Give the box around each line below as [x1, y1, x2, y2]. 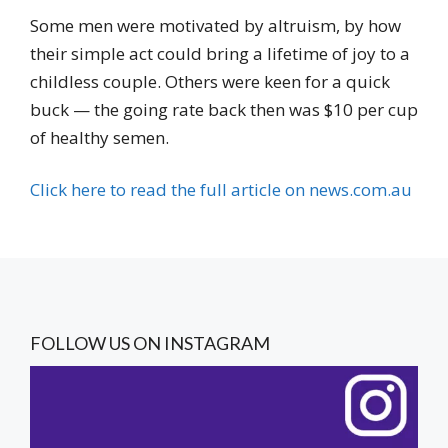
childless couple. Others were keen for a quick [30, 70, 390, 93]
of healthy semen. [30, 126, 169, 149]
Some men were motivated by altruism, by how [30, 14, 401, 37]
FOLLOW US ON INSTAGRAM [30, 331, 270, 354]
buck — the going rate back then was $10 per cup [30, 98, 418, 121]
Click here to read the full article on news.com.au [30, 177, 412, 201]
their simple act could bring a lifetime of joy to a [30, 42, 410, 65]
